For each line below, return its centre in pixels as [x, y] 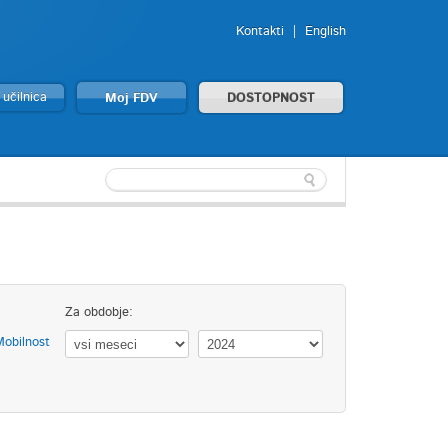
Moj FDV [131, 98]
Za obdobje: [98, 312]
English [325, 31]
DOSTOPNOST [271, 98]
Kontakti [260, 31]
